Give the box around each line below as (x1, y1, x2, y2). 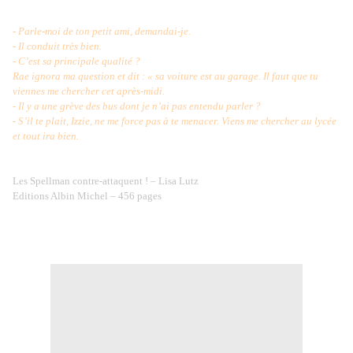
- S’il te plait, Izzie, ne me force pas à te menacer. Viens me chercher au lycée (13, 115, 336, 128)
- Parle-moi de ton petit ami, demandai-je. (13, 25, 191, 38)
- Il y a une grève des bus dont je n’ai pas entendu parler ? (13, 100, 261, 113)
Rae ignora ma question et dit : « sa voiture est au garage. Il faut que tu (13, 70, 318, 83)
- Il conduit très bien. (13, 40, 102, 53)
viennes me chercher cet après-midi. (13, 85, 165, 98)
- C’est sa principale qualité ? (13, 55, 140, 68)
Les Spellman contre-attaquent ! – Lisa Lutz (13, 175, 199, 188)
